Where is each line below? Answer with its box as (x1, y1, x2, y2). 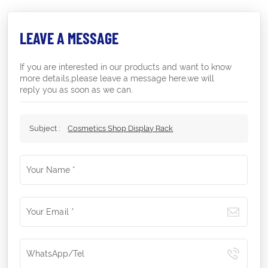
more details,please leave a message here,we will (20, 74, 215, 84)
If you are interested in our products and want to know (20, 62, 232, 72)
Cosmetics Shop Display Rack (68, 124, 173, 133)
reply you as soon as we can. (20, 85, 133, 95)
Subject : (29, 124, 62, 133)
